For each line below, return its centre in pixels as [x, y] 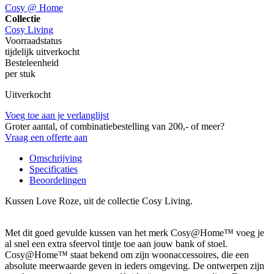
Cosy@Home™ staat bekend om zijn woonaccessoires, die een [127, 254]
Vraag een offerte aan [46, 137]
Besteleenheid [32, 62]
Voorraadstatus [33, 40]
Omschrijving [56, 158]
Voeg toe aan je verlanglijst [57, 115]
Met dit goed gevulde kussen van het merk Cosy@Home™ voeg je [135, 232]
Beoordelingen [58, 180]
